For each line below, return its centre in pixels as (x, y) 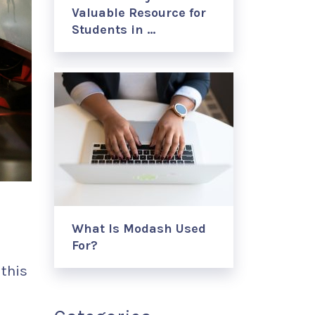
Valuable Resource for (139, 13)
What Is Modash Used (139, 229)
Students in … (114, 30)
